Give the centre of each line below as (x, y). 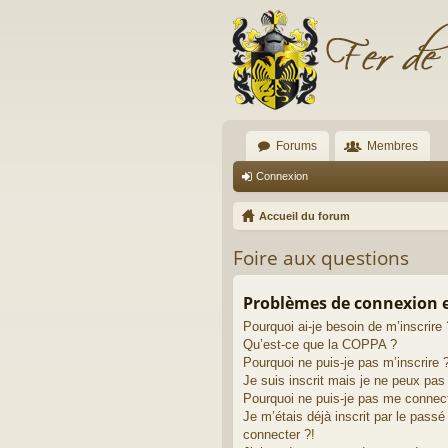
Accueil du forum (304, 216)
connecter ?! (279, 434)
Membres (392, 146)
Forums (296, 146)
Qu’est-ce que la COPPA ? (320, 344)
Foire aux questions (321, 258)
